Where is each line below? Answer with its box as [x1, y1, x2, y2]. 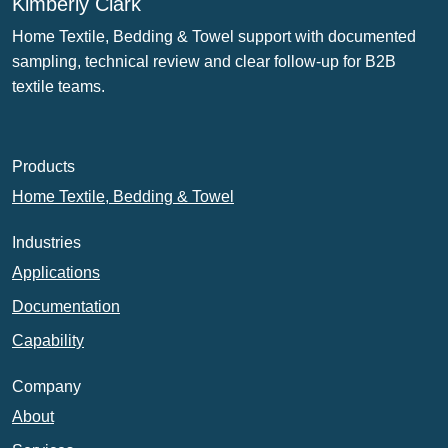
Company [12, 378, 81, 395]
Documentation [12, 298, 120, 315]
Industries [12, 234, 81, 251]
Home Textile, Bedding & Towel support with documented [12, 28, 416, 45]
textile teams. [12, 78, 105, 95]
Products [12, 158, 75, 175]
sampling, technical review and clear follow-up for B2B [12, 53, 396, 70]
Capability [12, 332, 84, 349]
